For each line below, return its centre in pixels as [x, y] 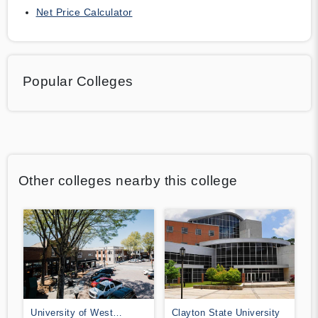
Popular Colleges [78, 81]
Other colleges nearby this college [128, 180]
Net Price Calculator [84, 12]
